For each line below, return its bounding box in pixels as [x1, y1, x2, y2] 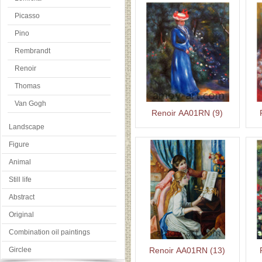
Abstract [9, 193, 35, 201]
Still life [9, 175, 32, 184]
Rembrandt [15, 47, 50, 55]
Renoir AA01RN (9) [151, 108, 223, 118]
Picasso [15, 12, 40, 20]
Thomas [15, 82, 40, 90]
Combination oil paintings [9, 228, 90, 236]
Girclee [9, 246, 32, 254]
